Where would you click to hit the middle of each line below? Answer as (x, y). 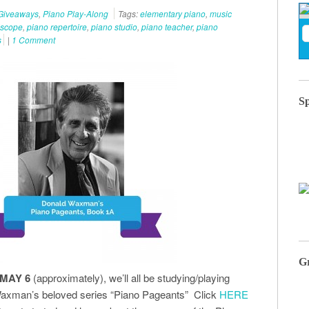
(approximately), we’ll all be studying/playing (130, 278)
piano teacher (167, 27)
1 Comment (33, 40)
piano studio (114, 27)
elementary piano (173, 13)
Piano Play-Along (76, 13)
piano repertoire (57, 27)
